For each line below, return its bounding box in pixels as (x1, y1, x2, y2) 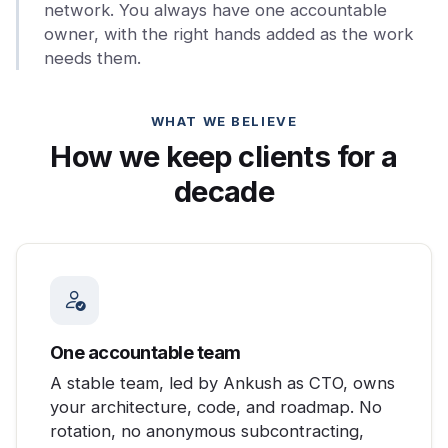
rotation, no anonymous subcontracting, (49, 421, 364, 442)
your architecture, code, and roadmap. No (49, 397, 382, 418)
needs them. (43, 47, 141, 68)
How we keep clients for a (50, 138, 398, 174)
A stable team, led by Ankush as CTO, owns (49, 373, 395, 394)
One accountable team (49, 341, 241, 364)
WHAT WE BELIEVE (150, 112, 298, 129)
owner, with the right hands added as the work (43, 23, 413, 44)
